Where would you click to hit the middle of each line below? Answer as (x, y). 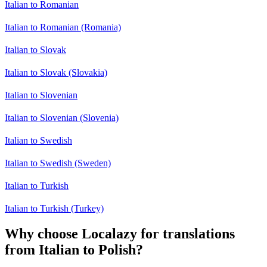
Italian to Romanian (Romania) (63, 27)
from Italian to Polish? (74, 250)
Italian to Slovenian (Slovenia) (62, 118)
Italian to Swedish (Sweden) (58, 163)
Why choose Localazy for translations (120, 234)
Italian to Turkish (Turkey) (54, 209)
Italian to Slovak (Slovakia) (56, 73)
